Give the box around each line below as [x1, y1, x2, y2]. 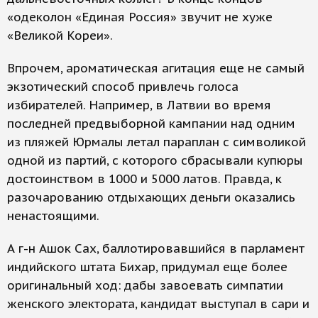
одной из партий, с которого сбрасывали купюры [7, 153, 303, 168]
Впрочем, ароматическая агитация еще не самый [7, 60, 305, 76]
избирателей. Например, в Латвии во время [7, 97, 271, 113]
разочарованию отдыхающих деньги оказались [7, 190, 295, 205]
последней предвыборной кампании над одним [7, 116, 295, 131]
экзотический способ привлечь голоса [7, 79, 238, 94]
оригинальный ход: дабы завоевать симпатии [7, 278, 283, 293]
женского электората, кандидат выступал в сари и [7, 296, 309, 312]
